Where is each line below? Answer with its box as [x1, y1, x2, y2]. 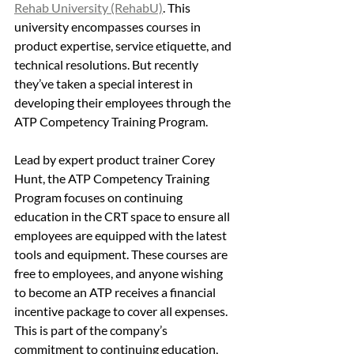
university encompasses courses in [14, 18, 203, 34]
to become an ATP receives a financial [14, 284, 218, 299]
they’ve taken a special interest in [14, 75, 195, 91]
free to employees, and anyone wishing [14, 265, 225, 281]
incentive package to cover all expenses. [14, 303, 230, 318]
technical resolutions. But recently [14, 56, 201, 72]
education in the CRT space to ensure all [14, 208, 232, 224]
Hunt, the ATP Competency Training [14, 170, 212, 186]
